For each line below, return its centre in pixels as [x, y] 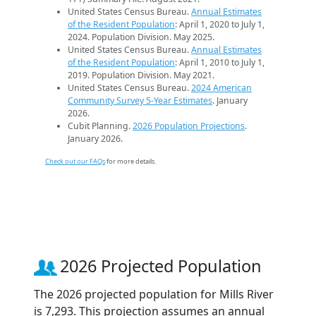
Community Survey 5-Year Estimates [140, 101]
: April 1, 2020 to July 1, [220, 25]
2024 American [221, 88]
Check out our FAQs [75, 162]
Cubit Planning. [100, 126]
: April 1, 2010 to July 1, [220, 63]
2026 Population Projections [189, 126]
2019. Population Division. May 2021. [141, 75]
